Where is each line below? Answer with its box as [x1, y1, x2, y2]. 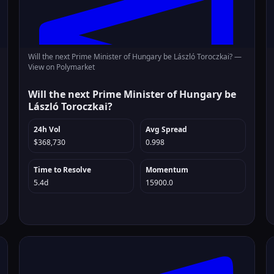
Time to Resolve [34, 165, 92, 175]
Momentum [145, 165, 188, 175]
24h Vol [34, 124, 61, 135]
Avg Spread [145, 124, 187, 135]
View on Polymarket [28, 62, 95, 72]
